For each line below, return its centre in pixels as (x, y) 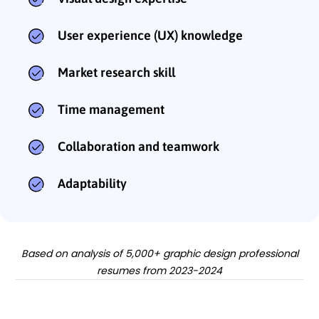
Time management (111, 110)
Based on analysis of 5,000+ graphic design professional (159, 254)
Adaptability (92, 184)
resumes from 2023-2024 (159, 271)
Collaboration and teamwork (138, 147)
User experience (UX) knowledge (150, 36)
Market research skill (116, 73)
